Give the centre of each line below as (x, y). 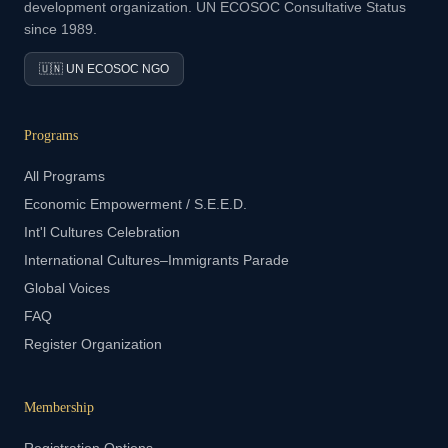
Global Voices (67, 288)
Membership (59, 407)
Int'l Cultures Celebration (102, 232)
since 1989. (60, 29)
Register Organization (93, 344)
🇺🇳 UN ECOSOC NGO (104, 69)
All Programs (64, 176)
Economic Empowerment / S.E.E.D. (135, 204)
